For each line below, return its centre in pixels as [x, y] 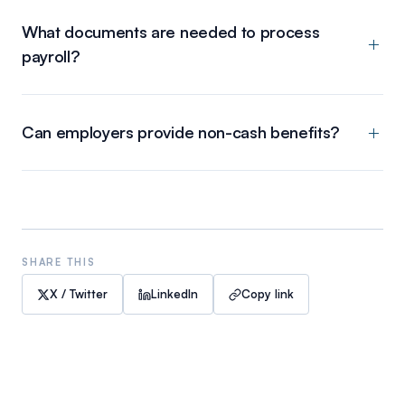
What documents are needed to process [171, 32]
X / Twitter [79, 294]
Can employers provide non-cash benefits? [181, 132]
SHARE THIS [59, 263]
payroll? [51, 57]
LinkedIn [174, 294]
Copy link [268, 294]
